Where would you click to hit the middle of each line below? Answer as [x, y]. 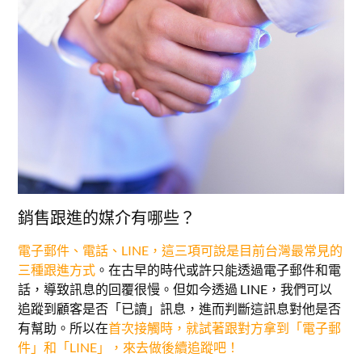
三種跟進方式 [57, 270]
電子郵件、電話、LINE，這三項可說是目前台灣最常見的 [181, 250]
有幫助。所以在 [63, 328]
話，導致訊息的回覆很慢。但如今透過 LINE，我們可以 [175, 289]
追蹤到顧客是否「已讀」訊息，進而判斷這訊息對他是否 [180, 309]
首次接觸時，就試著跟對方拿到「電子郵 [225, 328]
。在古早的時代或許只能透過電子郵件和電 [219, 270]
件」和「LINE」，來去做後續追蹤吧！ [129, 347]
